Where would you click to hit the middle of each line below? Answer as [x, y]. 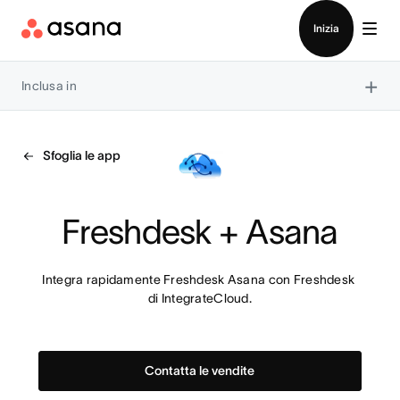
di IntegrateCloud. [200, 298]
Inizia [326, 28]
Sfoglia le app [82, 155]
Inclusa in [49, 85]
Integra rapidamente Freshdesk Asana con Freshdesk [199, 279]
